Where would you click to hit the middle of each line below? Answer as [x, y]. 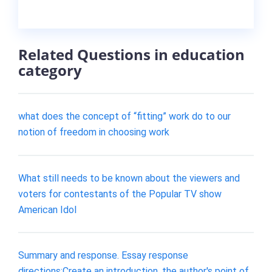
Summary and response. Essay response [103, 256]
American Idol [47, 209]
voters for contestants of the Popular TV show [120, 194]
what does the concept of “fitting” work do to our [124, 116]
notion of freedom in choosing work [94, 132]
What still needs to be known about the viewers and [129, 178]
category [50, 70]
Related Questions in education [131, 55]
